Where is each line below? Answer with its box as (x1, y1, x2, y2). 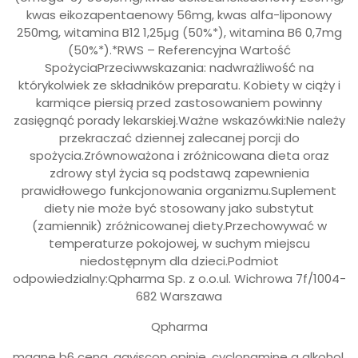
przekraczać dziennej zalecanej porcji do (58, 129, 300, 146)
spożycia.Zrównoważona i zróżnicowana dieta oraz (29, 146, 329, 164)
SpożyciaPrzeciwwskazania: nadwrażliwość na (44, 58, 314, 76)
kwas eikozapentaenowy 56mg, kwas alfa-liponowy (26, 6, 332, 23)
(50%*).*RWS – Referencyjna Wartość (67, 41, 291, 58)
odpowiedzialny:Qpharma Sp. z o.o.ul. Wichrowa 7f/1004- (12, 269, 346, 287)
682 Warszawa (136, 287, 222, 304)
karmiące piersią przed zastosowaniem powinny (36, 93, 322, 111)
